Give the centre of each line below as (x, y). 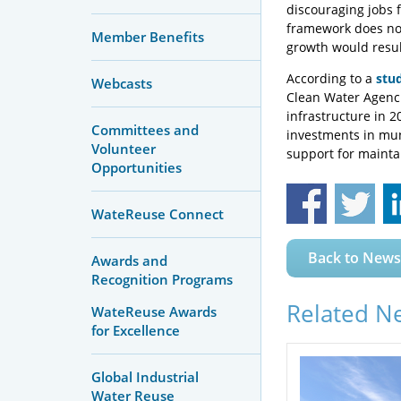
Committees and (145, 129)
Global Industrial (145, 376)
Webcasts (122, 83)
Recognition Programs (162, 279)
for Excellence (136, 330)
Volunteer (124, 148)
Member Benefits (148, 36)
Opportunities (137, 167)
